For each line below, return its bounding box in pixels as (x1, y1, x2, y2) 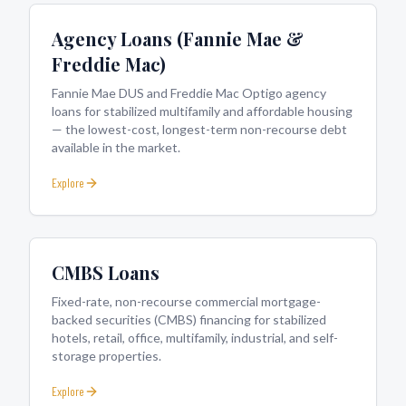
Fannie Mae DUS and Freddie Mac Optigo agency (52, 85, 326, 101)
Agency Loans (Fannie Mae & (52, 26, 304, 51)
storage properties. (52, 348, 161, 363)
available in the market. (52, 140, 180, 155)
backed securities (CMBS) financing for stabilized (52, 312, 326, 327)
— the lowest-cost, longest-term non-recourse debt (52, 121, 347, 137)
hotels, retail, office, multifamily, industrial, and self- (52, 330, 338, 345)
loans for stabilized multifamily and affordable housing (52, 103, 353, 119)
